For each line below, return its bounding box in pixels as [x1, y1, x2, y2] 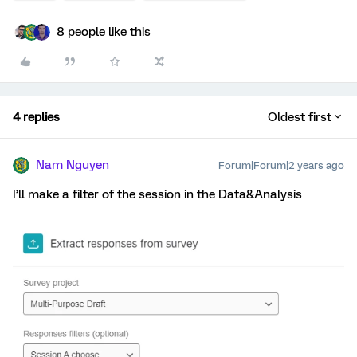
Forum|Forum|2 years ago [218, 159, 344, 171]
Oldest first [268, 110, 331, 124]
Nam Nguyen [36, 158, 109, 172]
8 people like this [57, 25, 151, 39]
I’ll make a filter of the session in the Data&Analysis [13, 187, 302, 202]
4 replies [13, 110, 60, 124]
